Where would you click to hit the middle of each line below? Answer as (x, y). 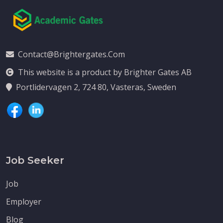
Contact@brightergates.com (71, 54)
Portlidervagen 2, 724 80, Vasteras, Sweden (96, 87)
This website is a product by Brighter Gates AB (105, 72)
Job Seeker (35, 160)
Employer (24, 201)
